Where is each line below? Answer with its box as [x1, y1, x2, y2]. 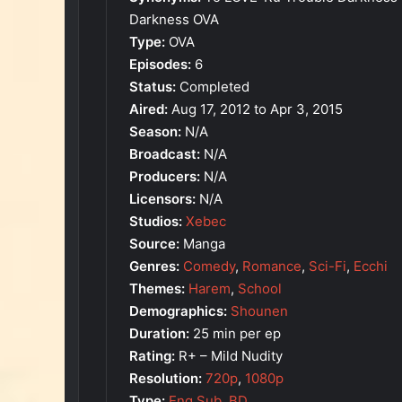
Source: [129, 234, 179, 252]
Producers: [129, 167, 200, 185]
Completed [176, 77, 249, 95]
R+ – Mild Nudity [175, 346, 283, 364]
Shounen [231, 301, 288, 319]
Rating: [129, 346, 175, 364]
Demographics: [129, 301, 227, 319]
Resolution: [129, 369, 202, 387]
